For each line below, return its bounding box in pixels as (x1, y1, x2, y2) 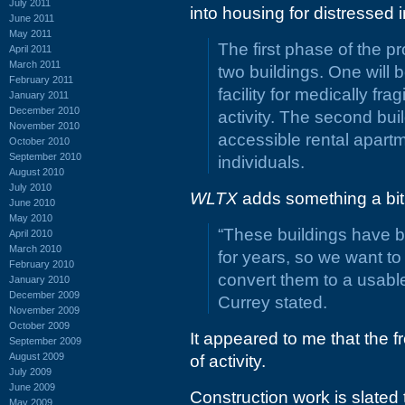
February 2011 (9, 73, 73, 85)
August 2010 (9, 165, 64, 177)
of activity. (190, 352, 266, 371)
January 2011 (9, 89, 69, 100)
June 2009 (9, 381, 55, 392)
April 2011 (9, 42, 52, 54)
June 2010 (9, 196, 55, 208)
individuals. (218, 153, 305, 172)
